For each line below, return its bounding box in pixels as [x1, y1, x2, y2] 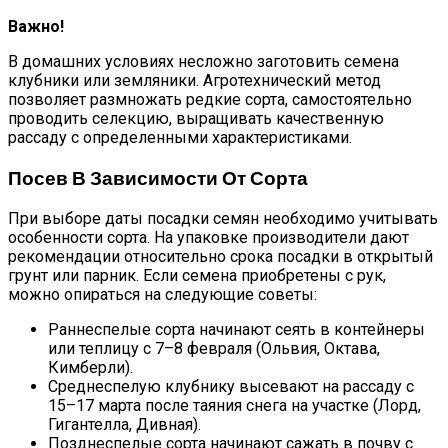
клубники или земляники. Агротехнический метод [8, 71, 381, 91]
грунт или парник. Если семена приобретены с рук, [8, 265, 386, 285]
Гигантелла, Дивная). [48, 414, 201, 434]
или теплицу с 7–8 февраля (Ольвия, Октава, [48, 338, 380, 358]
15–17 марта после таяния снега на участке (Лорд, [48, 395, 421, 415]
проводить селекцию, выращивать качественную [8, 109, 384, 129]
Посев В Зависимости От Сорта [8, 166, 308, 190]
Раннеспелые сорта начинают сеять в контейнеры [48, 319, 425, 339]
